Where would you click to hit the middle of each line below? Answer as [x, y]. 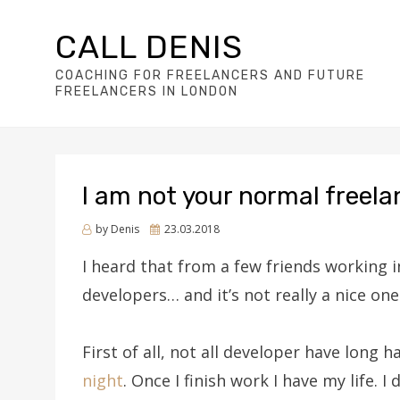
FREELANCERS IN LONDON [147, 92]
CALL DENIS [149, 47]
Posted [167, 228]
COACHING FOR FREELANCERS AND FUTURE [210, 75]
